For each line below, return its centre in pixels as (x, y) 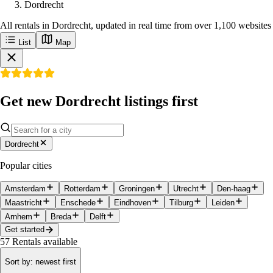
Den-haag (234, 188)
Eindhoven (133, 202)
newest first (56, 262)
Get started (25, 230)
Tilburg (181, 202)
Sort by (18, 262)
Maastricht (23, 202)
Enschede (78, 202)
